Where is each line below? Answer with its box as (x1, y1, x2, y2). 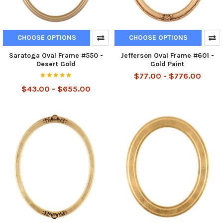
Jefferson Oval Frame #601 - (120, 51, 214, 60)
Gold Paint (150, 59, 184, 68)
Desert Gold (36, 59, 76, 68)
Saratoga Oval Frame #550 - (8, 51, 103, 60)
